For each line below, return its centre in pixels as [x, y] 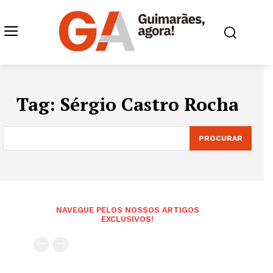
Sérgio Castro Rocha [149, 104]
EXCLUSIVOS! [127, 219]
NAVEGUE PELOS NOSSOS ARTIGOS [127, 210]
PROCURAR [221, 138]
